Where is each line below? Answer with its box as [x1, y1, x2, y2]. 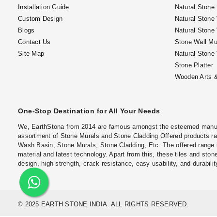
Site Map [18, 50, 45, 57]
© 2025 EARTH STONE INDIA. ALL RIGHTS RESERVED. [18, 200, 189, 208]
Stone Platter [174, 62, 213, 69]
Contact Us [18, 38, 51, 46]
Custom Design [18, 15, 63, 22]
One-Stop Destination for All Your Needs [18, 107, 160, 115]
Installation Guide [18, 3, 69, 11]
